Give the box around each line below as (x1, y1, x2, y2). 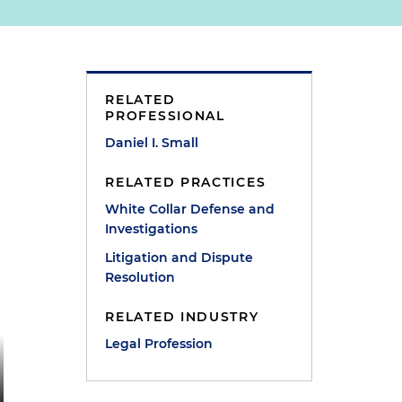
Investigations (105, 221, 198, 237)
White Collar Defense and (105, 201, 275, 217)
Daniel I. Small (105, 135, 199, 151)
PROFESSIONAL (105, 108, 225, 124)
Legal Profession (105, 336, 214, 352)
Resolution (105, 269, 176, 285)
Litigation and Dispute (105, 249, 254, 266)
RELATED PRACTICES (105, 174, 267, 190)
